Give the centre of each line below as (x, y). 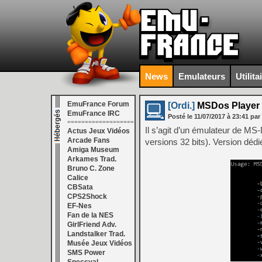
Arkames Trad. (92, 159)
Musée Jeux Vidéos (100, 243)
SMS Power (86, 253)
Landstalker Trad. (96, 234)
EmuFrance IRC (94, 113)
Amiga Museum (93, 150)
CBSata (80, 187)
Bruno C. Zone (91, 168)
